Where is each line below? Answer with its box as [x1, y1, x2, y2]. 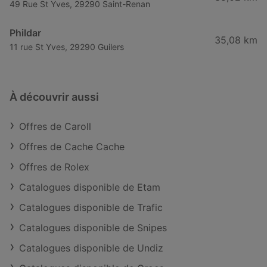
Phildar [10, 27, 41, 39]
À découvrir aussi [10, 91, 99, 103]
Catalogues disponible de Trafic [19, 201, 163, 213]
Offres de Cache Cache [19, 141, 125, 153]
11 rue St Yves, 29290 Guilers [10, 42, 124, 52]
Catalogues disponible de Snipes [19, 222, 167, 234]
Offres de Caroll [19, 120, 91, 132]
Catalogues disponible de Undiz [19, 242, 163, 254]
